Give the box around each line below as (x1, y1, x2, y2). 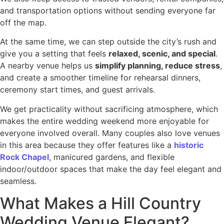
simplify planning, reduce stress (95, 60, 220, 71)
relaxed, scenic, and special (108, 48, 215, 59)
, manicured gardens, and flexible (49, 151, 174, 162)
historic (174, 139, 203, 150)
